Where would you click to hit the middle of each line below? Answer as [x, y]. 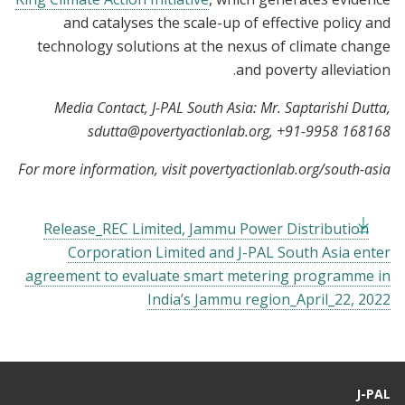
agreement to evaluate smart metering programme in [208, 275]
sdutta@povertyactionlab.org [179, 131]
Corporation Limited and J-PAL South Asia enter [229, 252]
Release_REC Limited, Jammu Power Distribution [206, 228]
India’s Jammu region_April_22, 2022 [269, 299]
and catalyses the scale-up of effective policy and [227, 22]
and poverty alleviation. [313, 69]
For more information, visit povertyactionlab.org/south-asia [204, 169]
